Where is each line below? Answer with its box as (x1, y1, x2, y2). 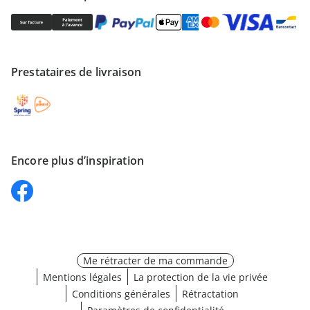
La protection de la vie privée (134, 271, 268, 284)
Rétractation (182, 287, 239, 300)
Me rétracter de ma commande (82, 254, 228, 267)
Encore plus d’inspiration (11, 153, 144, 168)
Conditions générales (72, 287, 170, 300)
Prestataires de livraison (11, 64, 141, 80)
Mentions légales (43, 271, 122, 284)
